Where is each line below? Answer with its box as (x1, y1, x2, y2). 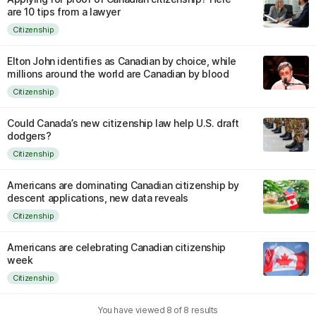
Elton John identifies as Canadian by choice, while (7, 55, 236, 67)
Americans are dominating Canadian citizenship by (7, 179, 239, 191)
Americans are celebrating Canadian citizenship (7, 241, 226, 253)
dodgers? (7, 130, 51, 142)
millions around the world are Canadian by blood (7, 68, 229, 80)
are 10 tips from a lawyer (7, 6, 121, 18)
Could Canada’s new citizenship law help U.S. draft (7, 117, 239, 129)
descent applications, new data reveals (7, 192, 189, 204)
